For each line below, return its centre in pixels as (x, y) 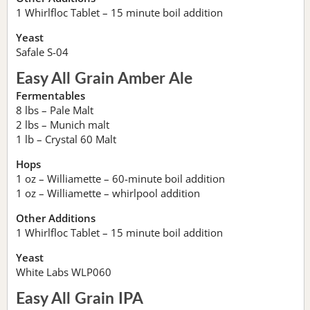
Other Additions (56, 218)
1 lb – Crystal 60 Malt (66, 139)
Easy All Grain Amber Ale (104, 79)
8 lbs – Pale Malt (55, 110)
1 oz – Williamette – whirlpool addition (108, 193)
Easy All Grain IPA (80, 299)
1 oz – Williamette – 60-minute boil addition (120, 179)
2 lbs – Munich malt (63, 125)
